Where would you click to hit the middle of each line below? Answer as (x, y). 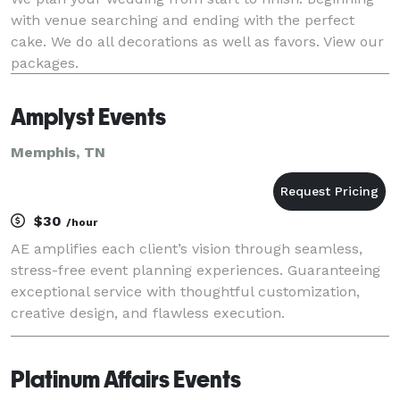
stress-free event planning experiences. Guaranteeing (196, 270)
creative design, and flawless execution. (148, 312)
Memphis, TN (58, 152)
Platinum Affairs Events (126, 379)
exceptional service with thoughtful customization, (185, 291)
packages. (45, 62)
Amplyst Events (88, 117)
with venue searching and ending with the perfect (183, 20)
